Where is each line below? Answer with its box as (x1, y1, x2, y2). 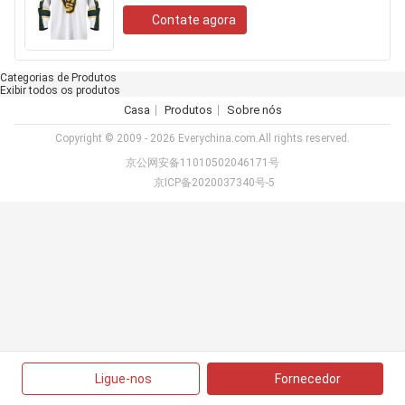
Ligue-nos (94, 371, 152, 386)
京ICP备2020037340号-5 (153, 175, 275, 189)
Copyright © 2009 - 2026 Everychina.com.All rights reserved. (55, 132, 350, 145)
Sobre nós (226, 103, 282, 117)
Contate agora (152, 13, 236, 27)
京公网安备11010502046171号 (126, 156, 279, 169)
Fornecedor (274, 371, 341, 386)
